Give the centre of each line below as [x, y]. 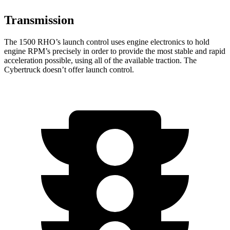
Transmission [39, 20]
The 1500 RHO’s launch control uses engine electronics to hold [107, 42]
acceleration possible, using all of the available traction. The [100, 61]
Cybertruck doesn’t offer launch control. [69, 70]
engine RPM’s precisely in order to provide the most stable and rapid [115, 51]
